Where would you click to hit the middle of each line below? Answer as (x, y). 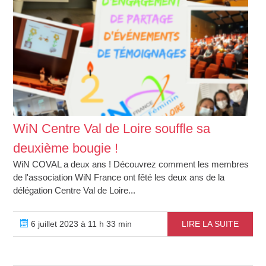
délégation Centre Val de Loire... (75, 191)
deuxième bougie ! (66, 148)
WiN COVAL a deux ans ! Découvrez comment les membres (131, 164)
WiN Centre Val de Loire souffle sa (112, 129)
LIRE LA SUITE (210, 224)
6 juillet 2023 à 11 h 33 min (80, 224)
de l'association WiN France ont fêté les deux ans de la (119, 178)
